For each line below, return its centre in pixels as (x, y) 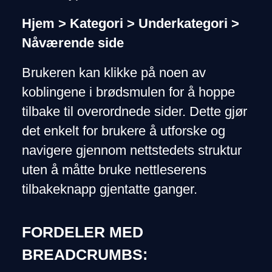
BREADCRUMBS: (84, 255)
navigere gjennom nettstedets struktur (131, 151)
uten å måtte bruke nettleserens (114, 170)
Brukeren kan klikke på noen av (114, 73)
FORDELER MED (82, 232)
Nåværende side (73, 43)
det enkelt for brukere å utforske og (123, 131)
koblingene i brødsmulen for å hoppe (128, 93)
